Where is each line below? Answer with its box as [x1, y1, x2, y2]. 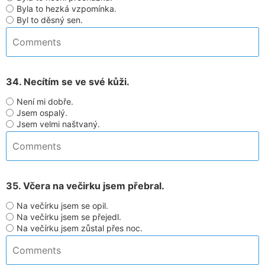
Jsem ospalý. [17, 108, 67, 118]
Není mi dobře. [17, 96, 73, 106]
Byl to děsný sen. [17, 15, 83, 25]
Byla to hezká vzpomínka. [17, 4, 117, 14]
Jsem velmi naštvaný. [17, 119, 100, 129]
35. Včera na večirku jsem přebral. [6, 180, 164, 192]
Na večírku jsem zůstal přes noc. [17, 223, 143, 233]
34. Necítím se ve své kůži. [6, 76, 130, 88]
